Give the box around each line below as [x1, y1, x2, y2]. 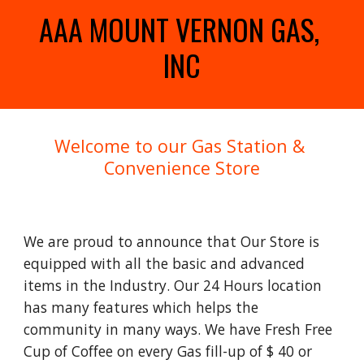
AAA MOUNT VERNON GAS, [38, 7, 319, 50]
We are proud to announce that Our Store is [24, 232, 320, 251]
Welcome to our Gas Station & [54, 134, 305, 158]
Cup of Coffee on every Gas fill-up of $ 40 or [24, 341, 313, 361]
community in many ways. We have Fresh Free [24, 319, 333, 339]
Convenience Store [104, 156, 260, 180]
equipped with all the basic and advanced [24, 253, 305, 273]
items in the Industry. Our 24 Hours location [24, 275, 323, 295]
